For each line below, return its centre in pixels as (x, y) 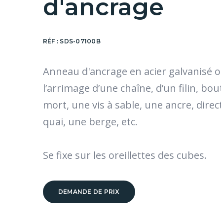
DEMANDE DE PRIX (89, 192)
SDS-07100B (80, 41)
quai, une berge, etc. (90, 122)
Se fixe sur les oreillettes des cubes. (125, 155)
